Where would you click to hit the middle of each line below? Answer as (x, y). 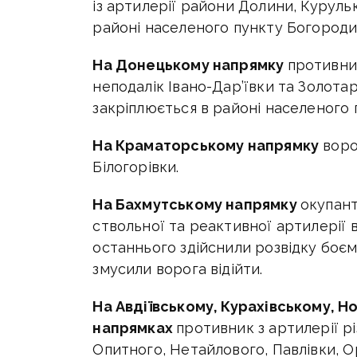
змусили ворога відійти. (178, 269)
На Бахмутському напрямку (196, 205)
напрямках (135, 328)
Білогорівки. (136, 167)
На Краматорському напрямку (206, 146)
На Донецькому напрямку (190, 65)
